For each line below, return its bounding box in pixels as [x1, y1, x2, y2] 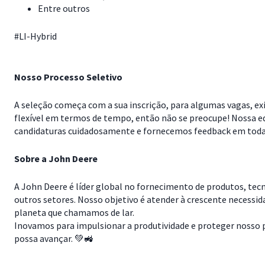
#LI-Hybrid [14, 30, 57, 42]
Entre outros [38, 2, 90, 14]
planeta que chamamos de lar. [14, 206, 134, 218]
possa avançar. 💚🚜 [14, 232, 93, 244]
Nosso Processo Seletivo [14, 71, 122, 83]
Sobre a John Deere [14, 153, 98, 164]
